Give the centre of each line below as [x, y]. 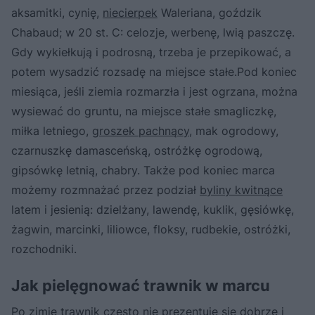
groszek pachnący [141, 131]
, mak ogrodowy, [234, 131]
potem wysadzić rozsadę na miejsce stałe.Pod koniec [154, 72]
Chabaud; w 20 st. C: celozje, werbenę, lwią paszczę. [153, 33]
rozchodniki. [44, 249]
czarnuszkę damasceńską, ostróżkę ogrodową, [137, 151]
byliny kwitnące [241, 190]
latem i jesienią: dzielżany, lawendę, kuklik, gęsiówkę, [153, 210]
